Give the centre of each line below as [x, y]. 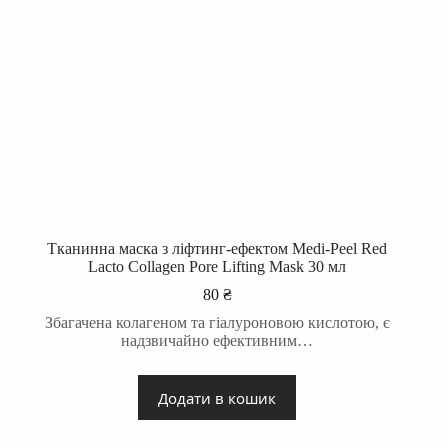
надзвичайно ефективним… [217, 341]
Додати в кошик [217, 397]
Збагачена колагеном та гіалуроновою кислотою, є [217, 323]
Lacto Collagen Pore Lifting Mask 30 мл [217, 267]
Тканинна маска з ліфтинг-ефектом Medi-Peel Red [217, 249]
